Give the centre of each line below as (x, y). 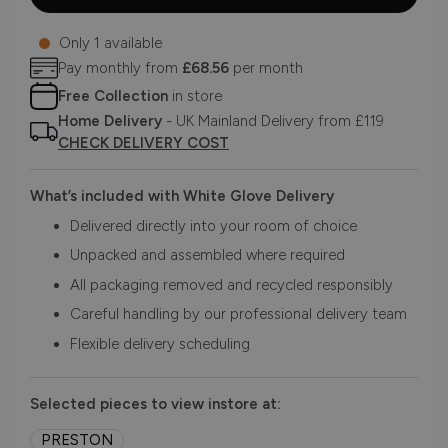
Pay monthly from (120, 68)
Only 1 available (110, 43)
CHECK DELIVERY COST (143, 143)
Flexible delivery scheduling (160, 343)
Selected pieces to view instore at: (155, 404)
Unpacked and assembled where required (207, 255)
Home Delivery (110, 121)
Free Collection (113, 96)
